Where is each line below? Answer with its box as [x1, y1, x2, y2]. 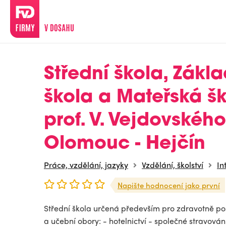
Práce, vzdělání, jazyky [44, 159, 128, 171]
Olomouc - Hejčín [44, 135, 205, 153]
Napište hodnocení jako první [118, 180, 220, 191]
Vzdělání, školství [142, 159, 203, 171]
